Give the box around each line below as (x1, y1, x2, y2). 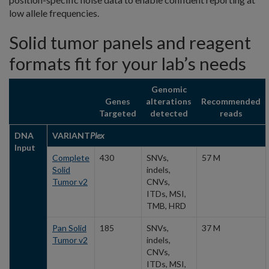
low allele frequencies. (9, 7, 99, 19)
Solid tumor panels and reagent (9, 31, 251, 53)
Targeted (99, 107, 136, 118)
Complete (52, 152, 89, 163)
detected (150, 107, 188, 118)
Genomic (151, 83, 187, 94)
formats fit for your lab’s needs (9, 52, 246, 74)
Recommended (201, 95, 261, 106)
